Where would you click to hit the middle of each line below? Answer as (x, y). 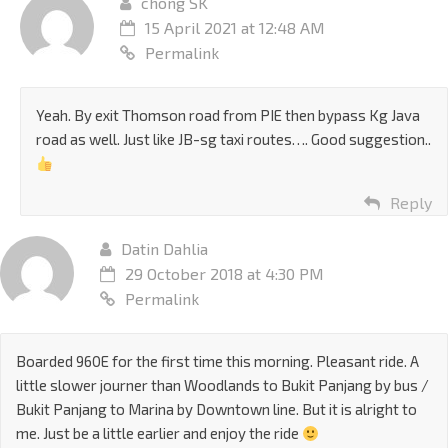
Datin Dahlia (164, 249)
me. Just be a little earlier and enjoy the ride (159, 433)
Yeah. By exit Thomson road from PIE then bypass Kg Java (228, 115)
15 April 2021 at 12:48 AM (235, 28)
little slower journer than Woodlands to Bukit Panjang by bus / (222, 385)
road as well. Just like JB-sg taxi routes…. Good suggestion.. (233, 139)
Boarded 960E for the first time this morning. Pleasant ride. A (217, 361)
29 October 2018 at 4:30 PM (224, 274)
